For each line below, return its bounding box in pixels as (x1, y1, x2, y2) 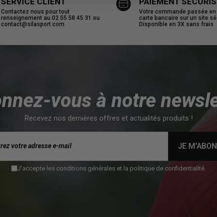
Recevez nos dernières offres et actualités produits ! (24, 113, 193, 123)
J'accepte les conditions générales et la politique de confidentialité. (17, 165, 206, 172)
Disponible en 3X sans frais (139, 20, 214, 28)
